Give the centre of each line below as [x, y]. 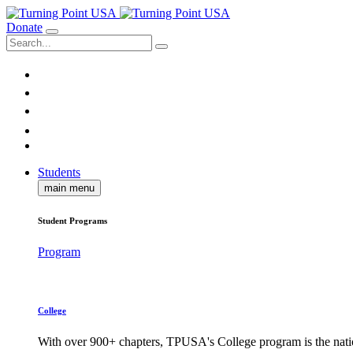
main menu [69, 188]
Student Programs [72, 220]
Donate [24, 27]
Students [59, 172]
